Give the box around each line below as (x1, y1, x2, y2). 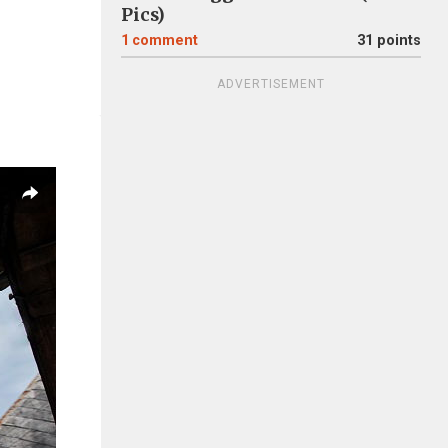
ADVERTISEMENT (217, 77, 325, 91)
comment (132, 32, 198, 49)
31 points (357, 32, 421, 49)
